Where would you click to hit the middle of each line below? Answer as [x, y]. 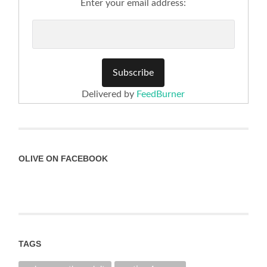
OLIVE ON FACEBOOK [63, 158]
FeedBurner [161, 94]
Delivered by [109, 94]
